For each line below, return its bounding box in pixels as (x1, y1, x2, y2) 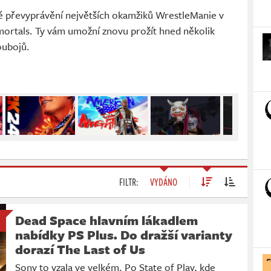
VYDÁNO (150, 175, 177, 190)
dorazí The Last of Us (15, 240, 145, 259)
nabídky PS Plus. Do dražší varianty (15, 226, 232, 244)
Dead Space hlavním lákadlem (15, 211, 198, 230)
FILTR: (119, 175, 138, 190)
